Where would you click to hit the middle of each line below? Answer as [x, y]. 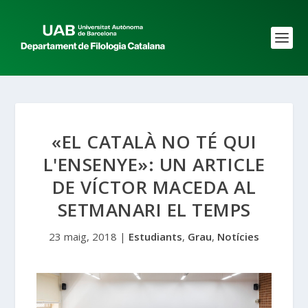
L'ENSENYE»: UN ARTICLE [154, 164]
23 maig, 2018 [83, 236]
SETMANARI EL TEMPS [154, 210]
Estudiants [155, 236]
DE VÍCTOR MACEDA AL [154, 187]
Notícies [238, 236]
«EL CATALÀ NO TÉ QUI [154, 142]
